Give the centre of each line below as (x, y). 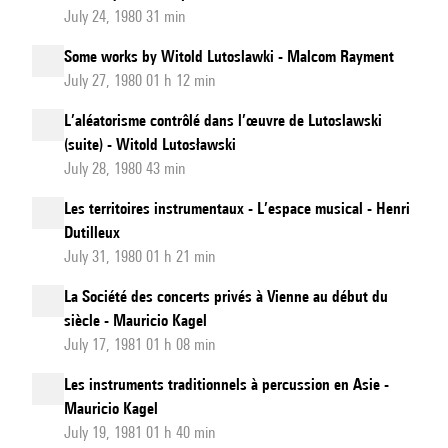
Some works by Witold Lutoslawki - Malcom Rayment (229, 56)
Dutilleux (92, 232)
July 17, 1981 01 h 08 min (140, 344)
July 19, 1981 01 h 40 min (140, 432)
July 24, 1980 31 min (125, 16)
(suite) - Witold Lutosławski (150, 144)
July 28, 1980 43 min (125, 168)
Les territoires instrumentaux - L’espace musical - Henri (237, 208)
